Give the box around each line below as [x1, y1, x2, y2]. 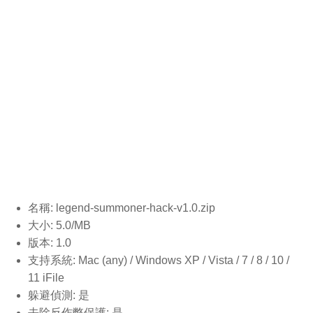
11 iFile [28, 271, 64, 284]
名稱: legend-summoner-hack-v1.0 [28, 201, 198, 214]
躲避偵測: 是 [28, 289, 89, 301]
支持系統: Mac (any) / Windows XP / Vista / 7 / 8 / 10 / [28, 254, 289, 266]
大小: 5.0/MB [28, 219, 91, 231]
